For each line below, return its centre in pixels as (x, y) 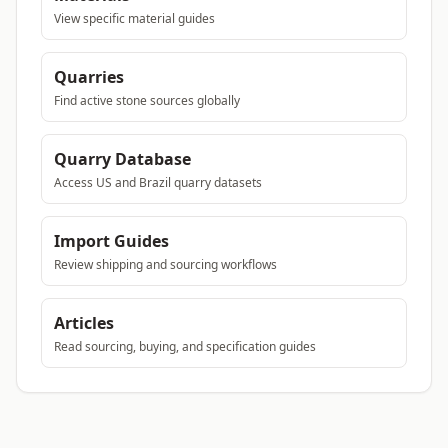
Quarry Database (122, 159)
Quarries (89, 77)
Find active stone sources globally (147, 100)
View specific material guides (134, 18)
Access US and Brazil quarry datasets (158, 182)
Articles (84, 323)
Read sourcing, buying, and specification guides (185, 346)
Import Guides (111, 241)
